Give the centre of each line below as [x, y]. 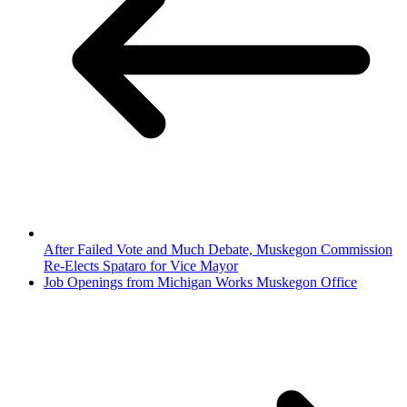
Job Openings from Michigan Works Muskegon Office [200, 282]
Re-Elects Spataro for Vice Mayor [141, 265]
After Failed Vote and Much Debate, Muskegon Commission [218, 249]
